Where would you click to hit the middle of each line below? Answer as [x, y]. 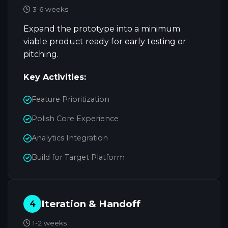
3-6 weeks [49, 9]
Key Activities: [55, 77]
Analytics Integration [70, 138]
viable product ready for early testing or [105, 41]
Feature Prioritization [70, 99]
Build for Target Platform [78, 157]
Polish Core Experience [75, 119]
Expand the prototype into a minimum [102, 29]
